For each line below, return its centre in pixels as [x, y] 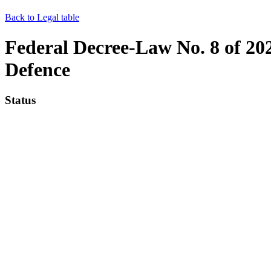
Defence [38, 69]
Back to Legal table [42, 18]
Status [20, 100]
